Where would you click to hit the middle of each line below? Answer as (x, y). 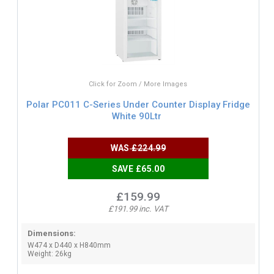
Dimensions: (51, 233)
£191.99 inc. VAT (138, 209)
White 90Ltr (137, 116)
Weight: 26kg (49, 254)
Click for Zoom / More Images (138, 84)
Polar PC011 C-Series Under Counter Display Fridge (138, 105)
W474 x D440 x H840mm (69, 245)
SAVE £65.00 (138, 168)
